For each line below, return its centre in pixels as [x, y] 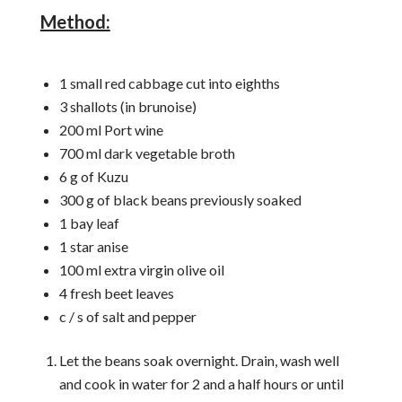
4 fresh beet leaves [116, 293]
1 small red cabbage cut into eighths [169, 83]
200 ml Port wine [111, 130]
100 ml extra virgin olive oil [141, 270]
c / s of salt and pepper [127, 317]
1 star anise [93, 247]
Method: [75, 22]
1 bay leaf [89, 223]
